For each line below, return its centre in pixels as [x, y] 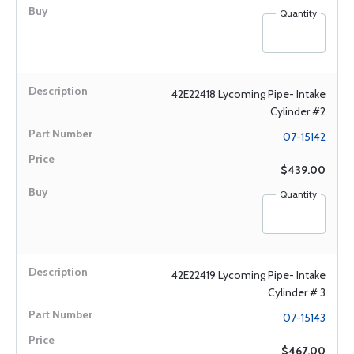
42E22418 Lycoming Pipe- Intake [249, 94]
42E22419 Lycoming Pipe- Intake [249, 275]
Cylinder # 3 [297, 292]
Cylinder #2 [298, 111]
